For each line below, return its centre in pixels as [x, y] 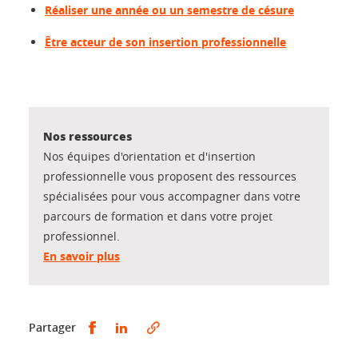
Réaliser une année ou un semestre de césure [169, 10]
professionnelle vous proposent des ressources [170, 176]
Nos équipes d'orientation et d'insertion [149, 156]
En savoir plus [82, 256]
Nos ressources [88, 136]
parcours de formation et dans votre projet [158, 216]
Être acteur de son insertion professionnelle [165, 42]
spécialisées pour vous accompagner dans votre [172, 196]
